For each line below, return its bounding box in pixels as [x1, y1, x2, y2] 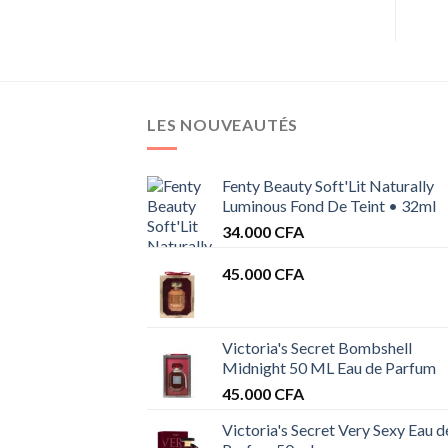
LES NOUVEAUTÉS [147, 114, 299, 134]
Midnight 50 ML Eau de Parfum [222, 358, 436, 378]
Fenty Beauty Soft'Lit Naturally [222, 176, 434, 196]
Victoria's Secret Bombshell [222, 338, 412, 358]
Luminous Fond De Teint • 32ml [222, 196, 436, 216]
